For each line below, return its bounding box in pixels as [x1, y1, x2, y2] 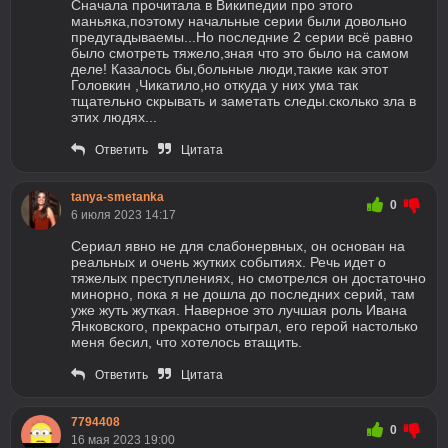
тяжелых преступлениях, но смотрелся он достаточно [71, 270, 426, 286]
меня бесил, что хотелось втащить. [71, 334, 302, 350]
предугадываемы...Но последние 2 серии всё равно [71, 29, 413, 45]
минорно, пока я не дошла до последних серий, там [71, 286, 415, 302]
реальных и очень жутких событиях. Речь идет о [71, 254, 386, 270]
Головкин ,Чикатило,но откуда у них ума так [71, 77, 358, 93]
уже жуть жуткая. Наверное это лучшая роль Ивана [71, 302, 407, 318]
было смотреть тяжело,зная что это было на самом [71, 45, 409, 61]
